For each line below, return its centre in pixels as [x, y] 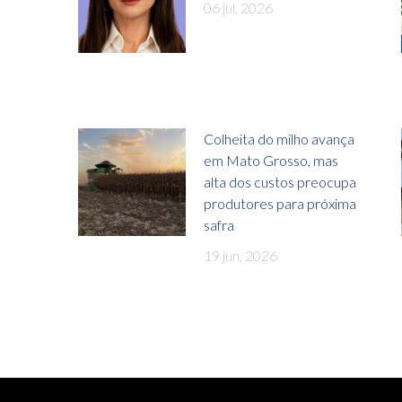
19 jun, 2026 [240, 255]
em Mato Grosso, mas [271, 160]
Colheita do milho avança [279, 138]
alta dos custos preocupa [280, 181]
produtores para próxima [280, 203]
